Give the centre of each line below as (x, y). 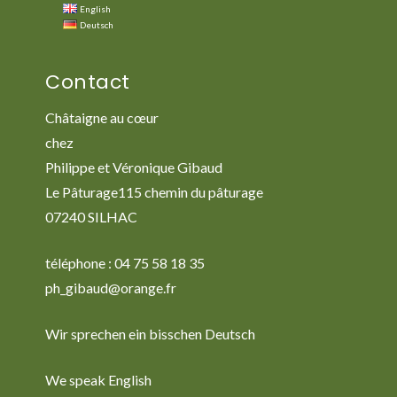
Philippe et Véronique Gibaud (134, 167)
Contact (88, 82)
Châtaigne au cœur (102, 118)
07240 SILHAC (91, 217)
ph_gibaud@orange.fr (111, 288)
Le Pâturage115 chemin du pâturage (154, 192)
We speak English (98, 380)
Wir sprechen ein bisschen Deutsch (150, 334)
